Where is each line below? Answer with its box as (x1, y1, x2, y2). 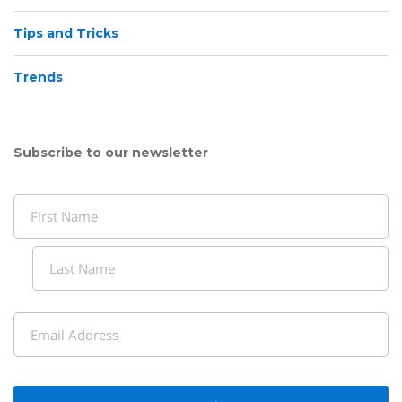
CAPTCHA (13, 371, 78, 391)
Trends (13, 69, 63, 86)
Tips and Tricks (13, 25, 118, 42)
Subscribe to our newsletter (13, 144, 208, 161)
